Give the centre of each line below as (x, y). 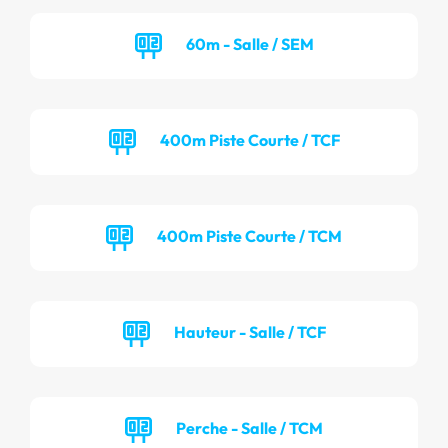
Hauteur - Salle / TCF (249, 331)
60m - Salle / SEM (249, 43)
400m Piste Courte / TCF (249, 139)
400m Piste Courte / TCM (249, 235)
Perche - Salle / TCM (249, 427)
